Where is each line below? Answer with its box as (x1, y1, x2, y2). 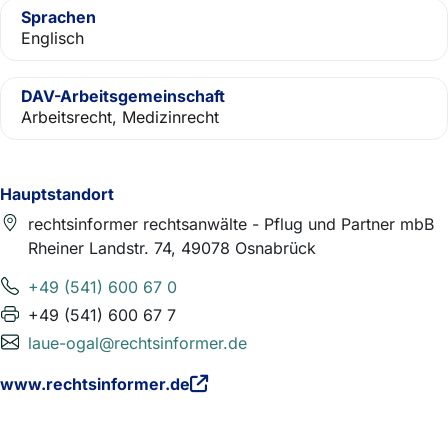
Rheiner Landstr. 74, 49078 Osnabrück (28, 238, 316, 258)
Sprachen (21, 7, 96, 27)
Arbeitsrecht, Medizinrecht (21, 107, 219, 127)
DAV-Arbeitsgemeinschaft (21, 86, 225, 106)
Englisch (21, 28, 84, 48)
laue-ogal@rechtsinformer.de (28, 333, 247, 353)
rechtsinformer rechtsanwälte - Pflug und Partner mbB (28, 214, 434, 234)
